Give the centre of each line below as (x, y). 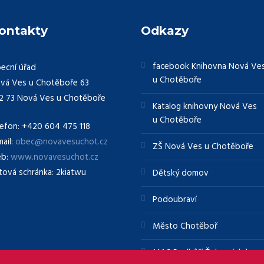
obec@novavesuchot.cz (61, 142)
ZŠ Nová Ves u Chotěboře (203, 146)
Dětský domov (181, 173)
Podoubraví (175, 199)
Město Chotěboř (185, 226)
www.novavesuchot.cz (54, 157)
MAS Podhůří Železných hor (206, 253)
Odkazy (165, 31)
